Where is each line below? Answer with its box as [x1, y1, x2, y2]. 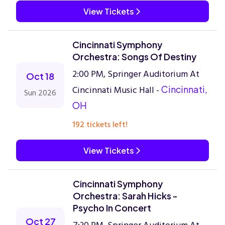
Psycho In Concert [73, 202, 151, 213]
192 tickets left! [72, 118, 128, 131]
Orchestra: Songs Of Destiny [72, 51, 196, 62]
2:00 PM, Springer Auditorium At [72, 67, 199, 81]
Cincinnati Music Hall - [72, 83, 161, 97]
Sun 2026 [24, 86, 56, 99]
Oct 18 [26, 70, 54, 82]
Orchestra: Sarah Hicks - [73, 190, 178, 201]
